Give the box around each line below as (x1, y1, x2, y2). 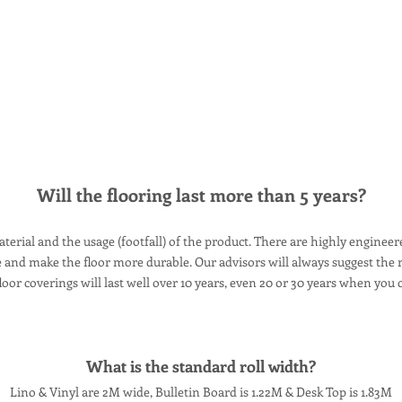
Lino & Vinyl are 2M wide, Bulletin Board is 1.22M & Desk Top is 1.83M (10, 383, 392, 400)
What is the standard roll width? (86, 355, 316, 377)
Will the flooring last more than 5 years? (36, 182, 366, 206)
